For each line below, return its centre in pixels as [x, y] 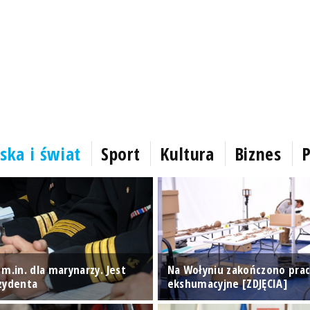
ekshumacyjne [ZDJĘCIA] [227, 283]
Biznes [258, 153]
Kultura [187, 153]
